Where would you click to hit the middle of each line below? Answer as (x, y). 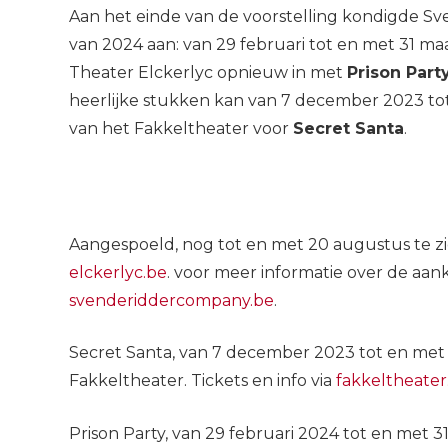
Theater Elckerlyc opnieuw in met (207, 72)
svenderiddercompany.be (171, 300)
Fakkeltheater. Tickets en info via (202, 381)
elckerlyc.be (117, 272)
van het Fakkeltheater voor (180, 128)
